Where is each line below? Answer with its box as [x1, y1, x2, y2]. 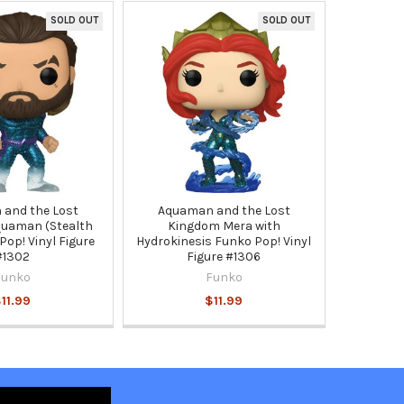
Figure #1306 [187, 248, 262, 264]
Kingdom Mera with [167, 217, 280, 234]
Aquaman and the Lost [157, 202, 290, 218]
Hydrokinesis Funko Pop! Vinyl [136, 233, 312, 249]
